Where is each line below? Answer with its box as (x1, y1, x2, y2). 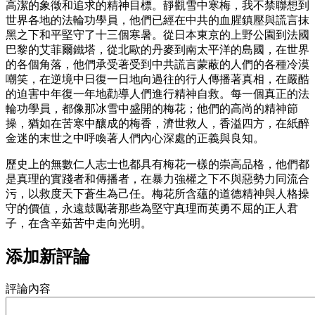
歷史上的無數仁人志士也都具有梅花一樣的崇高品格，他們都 (6, 157, 309, 170)
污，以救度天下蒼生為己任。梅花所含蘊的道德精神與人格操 (6, 187, 309, 200)
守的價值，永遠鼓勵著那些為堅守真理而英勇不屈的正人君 (6, 202, 298, 214)
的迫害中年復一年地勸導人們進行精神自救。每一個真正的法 (6, 87, 309, 100)
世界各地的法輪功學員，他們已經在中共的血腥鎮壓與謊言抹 (6, 13, 309, 26)
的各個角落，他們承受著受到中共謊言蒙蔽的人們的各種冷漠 (6, 58, 309, 70)
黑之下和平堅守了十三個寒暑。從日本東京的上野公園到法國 (6, 28, 309, 41)
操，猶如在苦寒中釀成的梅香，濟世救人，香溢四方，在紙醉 (6, 117, 309, 129)
